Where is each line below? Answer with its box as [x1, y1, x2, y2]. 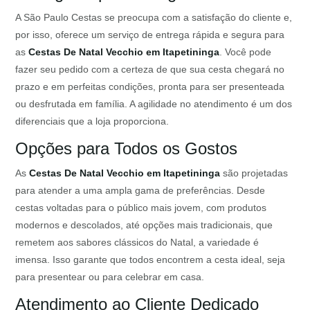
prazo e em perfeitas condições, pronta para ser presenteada [15, 81, 285, 93]
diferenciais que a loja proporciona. [15, 116, 170, 127]
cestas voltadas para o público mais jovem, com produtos [15, 202, 267, 214]
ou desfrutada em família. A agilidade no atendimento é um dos [15, 98, 293, 110]
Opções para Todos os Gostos [15, 139, 238, 158]
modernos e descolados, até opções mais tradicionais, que [15, 219, 273, 231]
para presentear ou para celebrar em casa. [15, 271, 205, 283]
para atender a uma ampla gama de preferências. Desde [15, 185, 266, 197]
